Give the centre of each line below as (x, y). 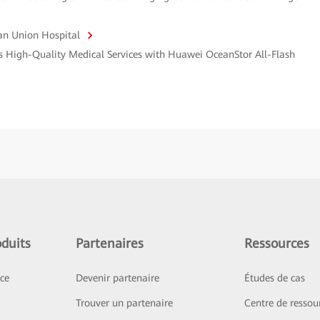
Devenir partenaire (117, 278)
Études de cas (275, 278)
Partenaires (109, 243)
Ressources (277, 243)
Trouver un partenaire (124, 303)
